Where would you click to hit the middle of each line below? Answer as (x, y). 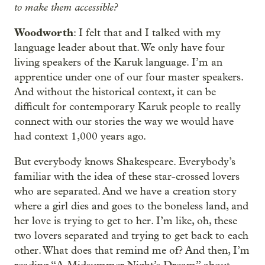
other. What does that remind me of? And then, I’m (132, 251)
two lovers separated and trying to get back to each (131, 236)
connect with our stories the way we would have (124, 122)
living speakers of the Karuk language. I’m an (118, 62)
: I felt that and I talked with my (147, 33)
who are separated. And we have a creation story (125, 191)
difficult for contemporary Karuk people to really (127, 107)
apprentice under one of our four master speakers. (129, 77)
